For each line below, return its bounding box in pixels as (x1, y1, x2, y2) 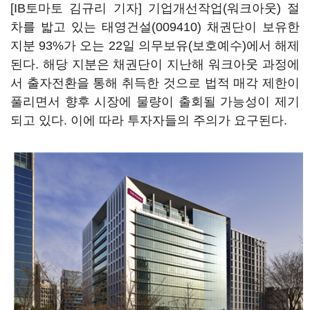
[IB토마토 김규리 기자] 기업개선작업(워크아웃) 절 (10, 1, 300, 15)
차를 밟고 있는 (10, 20, 102, 34)
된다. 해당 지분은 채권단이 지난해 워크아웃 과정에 (10, 57, 300, 71)
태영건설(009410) (102, 20, 201, 34)
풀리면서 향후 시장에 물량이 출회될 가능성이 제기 (10, 95, 300, 109)
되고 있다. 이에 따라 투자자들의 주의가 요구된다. (10, 113, 287, 127)
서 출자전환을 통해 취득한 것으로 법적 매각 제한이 (10, 76, 300, 90)
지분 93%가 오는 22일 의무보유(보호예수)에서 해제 (10, 39, 300, 53)
